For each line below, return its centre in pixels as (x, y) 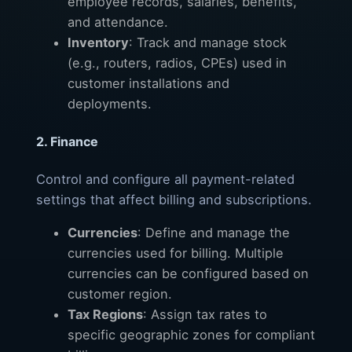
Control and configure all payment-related (165, 180)
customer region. (120, 294)
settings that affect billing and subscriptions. (174, 200)
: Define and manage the (214, 233)
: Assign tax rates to (205, 315)
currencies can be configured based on (188, 274)
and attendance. (118, 22)
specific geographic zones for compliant (191, 335)
